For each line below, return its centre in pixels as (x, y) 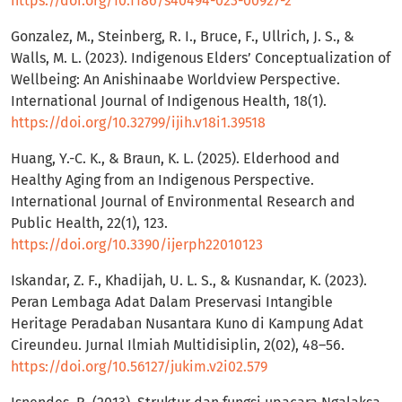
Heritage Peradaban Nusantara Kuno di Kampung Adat (187, 324)
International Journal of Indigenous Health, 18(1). (169, 101)
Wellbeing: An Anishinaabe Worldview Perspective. (175, 80)
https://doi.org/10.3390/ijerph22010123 (137, 245)
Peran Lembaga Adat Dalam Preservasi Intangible (172, 302)
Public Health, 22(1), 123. (89, 223)
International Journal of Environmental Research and (183, 202)
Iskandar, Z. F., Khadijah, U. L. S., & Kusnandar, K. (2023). (189, 281)
